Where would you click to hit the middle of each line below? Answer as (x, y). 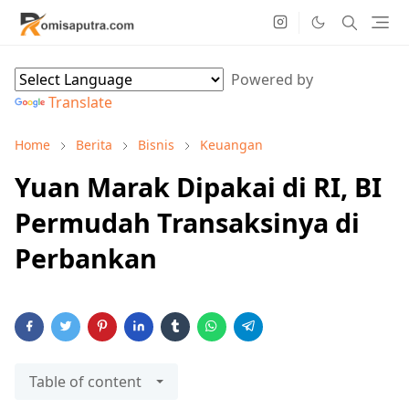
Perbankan (86, 258)
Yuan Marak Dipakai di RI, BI (198, 187)
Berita (94, 145)
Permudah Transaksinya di (187, 222)
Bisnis (156, 145)
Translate (80, 102)
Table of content (85, 382)
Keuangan (231, 145)
